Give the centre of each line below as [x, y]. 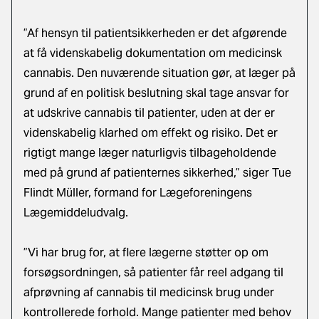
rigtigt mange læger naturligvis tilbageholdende [150, 153]
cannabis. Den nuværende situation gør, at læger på [159, 73]
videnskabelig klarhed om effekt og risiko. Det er [151, 133]
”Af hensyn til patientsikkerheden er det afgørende [155, 33]
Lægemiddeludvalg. [76, 213]
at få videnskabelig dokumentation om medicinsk [153, 53]
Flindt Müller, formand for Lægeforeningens [138, 193]
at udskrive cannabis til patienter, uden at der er [149, 113]
